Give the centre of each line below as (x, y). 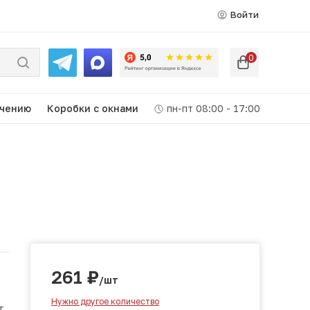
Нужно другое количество (105, 301)
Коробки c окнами (92, 108)
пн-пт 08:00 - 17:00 (212, 108)
